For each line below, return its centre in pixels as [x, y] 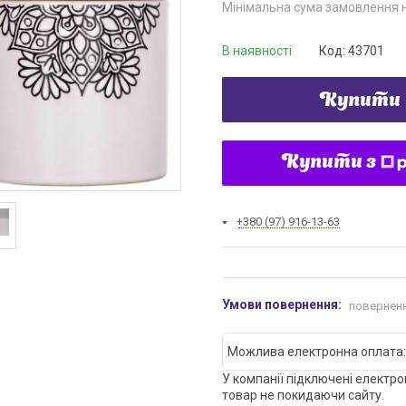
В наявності [257, 51]
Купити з [329, 163]
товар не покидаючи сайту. [303, 395]
